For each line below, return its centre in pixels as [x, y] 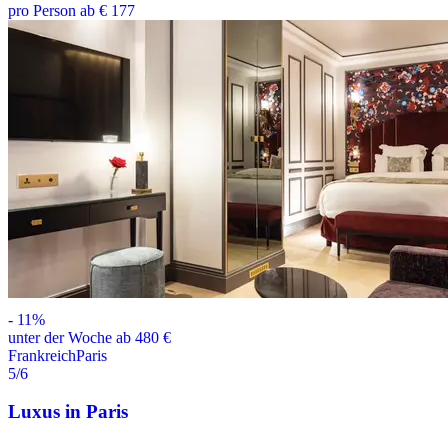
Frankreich [42, 355]
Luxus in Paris [68, 412]
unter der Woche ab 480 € [89, 337]
